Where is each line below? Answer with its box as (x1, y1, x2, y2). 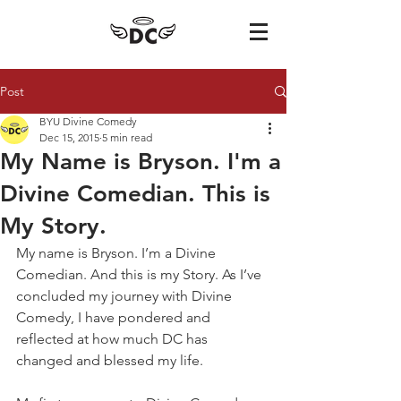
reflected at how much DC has (16, 330, 211, 347)
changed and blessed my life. (16, 352, 203, 369)
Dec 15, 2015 (39, 131, 99, 144)
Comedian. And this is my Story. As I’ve (16, 266, 265, 283)
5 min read (102, 131, 152, 144)
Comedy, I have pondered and (16, 309, 214, 326)
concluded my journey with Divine (16, 287, 235, 304)
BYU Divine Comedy (39, 115, 137, 128)
